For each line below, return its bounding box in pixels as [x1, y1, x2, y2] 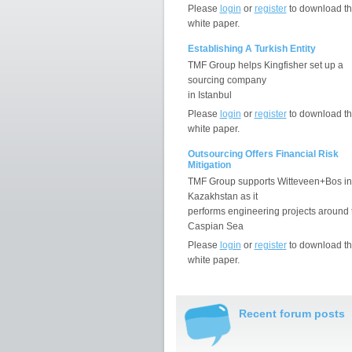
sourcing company [187, 75, 266, 86]
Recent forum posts [238, 307, 345, 320]
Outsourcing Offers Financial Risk [187, 148, 339, 159]
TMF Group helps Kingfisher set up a [187, 60, 343, 71]
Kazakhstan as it [187, 191, 258, 202]
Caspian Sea [187, 221, 244, 232]
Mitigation [187, 159, 231, 170]
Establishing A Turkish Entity [187, 43, 316, 54]
